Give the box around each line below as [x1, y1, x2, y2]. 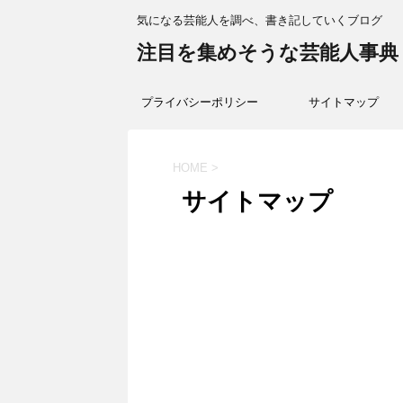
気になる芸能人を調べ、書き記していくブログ [137, 13, 382, 27]
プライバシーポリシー [141, 95, 258, 109]
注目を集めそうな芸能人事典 [137, 40, 399, 65]
